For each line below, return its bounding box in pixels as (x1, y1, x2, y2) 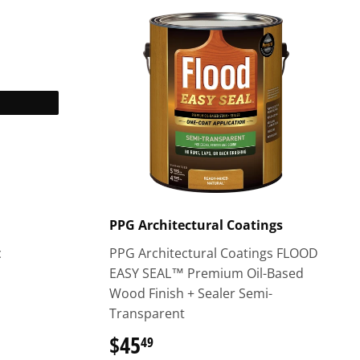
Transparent (108, 305, 185, 322)
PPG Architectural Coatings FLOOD (108, 244, 318, 262)
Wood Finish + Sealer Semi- (108, 284, 272, 302)
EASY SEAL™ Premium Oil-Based (108, 264, 304, 282)
